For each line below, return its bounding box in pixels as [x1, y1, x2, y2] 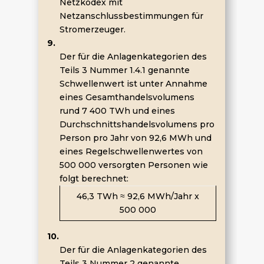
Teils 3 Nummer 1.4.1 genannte [59, 65, 190, 75]
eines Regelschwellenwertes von [59, 146, 203, 157]
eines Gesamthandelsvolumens [59, 92, 194, 103]
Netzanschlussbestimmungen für [59, 11, 203, 21]
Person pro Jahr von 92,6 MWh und [59, 133, 212, 143]
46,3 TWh [76, 191, 118, 202]
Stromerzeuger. [59, 24, 126, 35]
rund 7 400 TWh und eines [59, 105, 175, 116]
